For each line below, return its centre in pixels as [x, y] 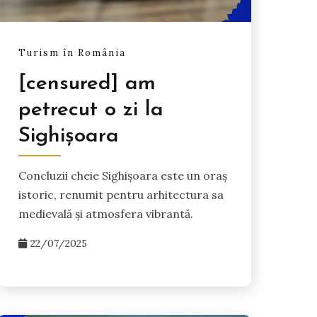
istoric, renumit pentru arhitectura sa [121, 194]
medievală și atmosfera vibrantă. [105, 213]
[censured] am [87, 83]
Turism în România [72, 52]
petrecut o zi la [91, 110]
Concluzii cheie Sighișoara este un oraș [122, 175]
